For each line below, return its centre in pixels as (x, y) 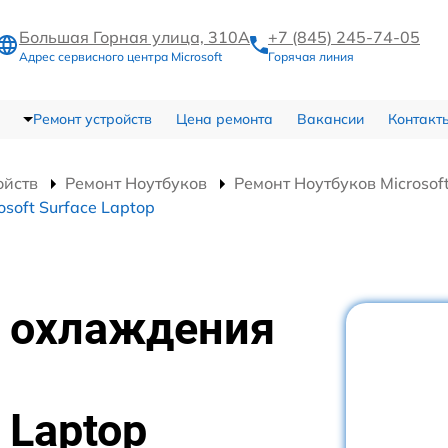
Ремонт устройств (92, 118)
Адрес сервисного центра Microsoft (120, 57)
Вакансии (330, 118)
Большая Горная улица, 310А (134, 37)
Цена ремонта (224, 118)
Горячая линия (311, 57)
